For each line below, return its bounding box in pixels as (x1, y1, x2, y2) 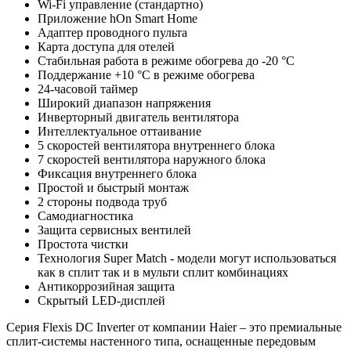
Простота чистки (38, 237, 128, 251)
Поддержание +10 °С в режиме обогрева (38, 68, 255, 82)
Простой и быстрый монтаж (38, 181, 189, 195)
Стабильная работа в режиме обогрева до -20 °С (38, 54, 295, 68)
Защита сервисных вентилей (38, 223, 191, 237)
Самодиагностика (38, 209, 133, 223)
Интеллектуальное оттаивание (38, 125, 201, 139)
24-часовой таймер (38, 82, 138, 96)
